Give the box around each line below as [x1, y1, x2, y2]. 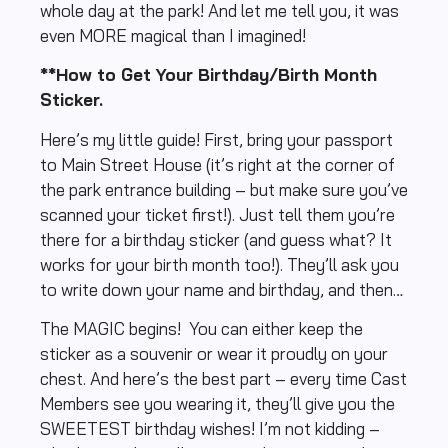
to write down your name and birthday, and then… [40, 278, 403, 300]
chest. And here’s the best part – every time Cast [40, 368, 407, 390]
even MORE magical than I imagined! [40, 24, 306, 46]
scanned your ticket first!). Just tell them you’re [40, 203, 395, 225]
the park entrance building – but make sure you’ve [40, 178, 408, 200]
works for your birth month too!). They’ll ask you [40, 253, 399, 275]
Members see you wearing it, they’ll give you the [40, 393, 395, 415]
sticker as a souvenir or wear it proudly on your [40, 343, 388, 365]
